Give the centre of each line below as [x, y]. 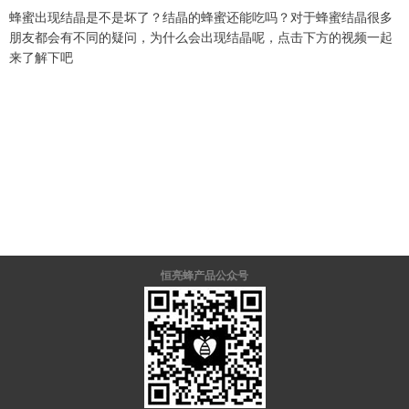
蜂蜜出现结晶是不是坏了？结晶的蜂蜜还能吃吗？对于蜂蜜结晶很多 [201, 18]
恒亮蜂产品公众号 [204, 276]
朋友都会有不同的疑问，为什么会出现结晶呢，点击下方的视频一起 [201, 38]
